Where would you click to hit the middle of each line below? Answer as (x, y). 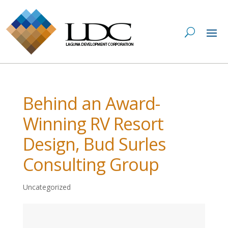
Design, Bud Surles (94, 144)
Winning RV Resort (93, 124)
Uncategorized (47, 187)
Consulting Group (91, 164)
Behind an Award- (91, 103)
